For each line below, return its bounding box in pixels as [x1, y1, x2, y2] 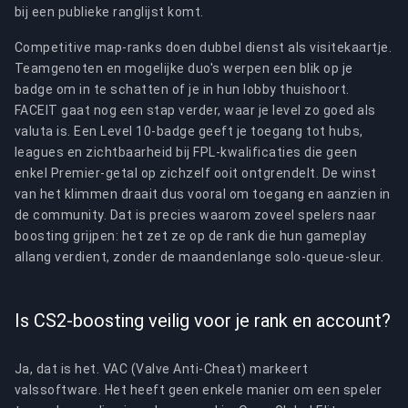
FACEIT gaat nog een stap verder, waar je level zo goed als [15, 103, 376, 117]
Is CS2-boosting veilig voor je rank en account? [15, 310, 391, 331]
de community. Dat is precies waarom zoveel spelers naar [15, 208, 377, 222]
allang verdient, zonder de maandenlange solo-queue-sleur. [15, 250, 384, 264]
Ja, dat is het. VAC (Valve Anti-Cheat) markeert [15, 362, 309, 376]
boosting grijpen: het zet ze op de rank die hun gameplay [15, 229, 367, 243]
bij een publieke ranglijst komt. [15, 5, 204, 19]
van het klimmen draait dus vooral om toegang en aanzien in [15, 187, 391, 201]
